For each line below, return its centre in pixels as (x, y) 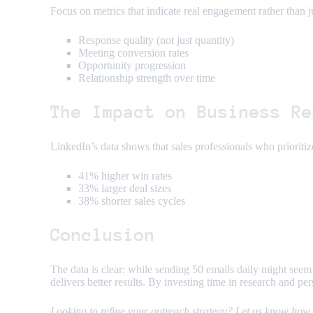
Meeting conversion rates (133, 53)
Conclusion (103, 235)
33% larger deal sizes (125, 189)
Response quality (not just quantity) (156, 41)
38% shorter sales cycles (132, 201)
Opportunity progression (132, 66)
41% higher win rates (125, 176)
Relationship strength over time (147, 78)
